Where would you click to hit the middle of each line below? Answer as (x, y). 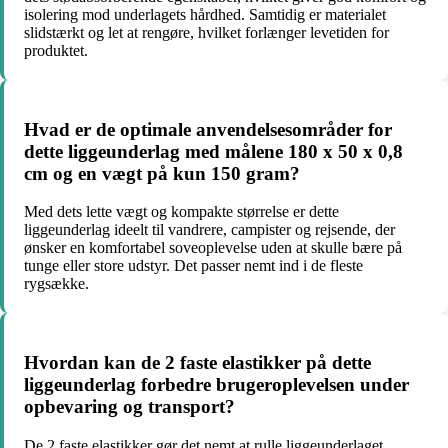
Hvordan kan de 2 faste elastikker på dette (197, 363)
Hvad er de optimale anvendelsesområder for (208, 129)
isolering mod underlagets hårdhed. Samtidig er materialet (205, 14)
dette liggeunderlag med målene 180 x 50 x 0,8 (213, 151)
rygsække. (56, 284)
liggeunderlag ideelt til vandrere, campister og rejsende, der (209, 230)
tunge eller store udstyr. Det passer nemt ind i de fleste (193, 266)
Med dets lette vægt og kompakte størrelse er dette (181, 212)
